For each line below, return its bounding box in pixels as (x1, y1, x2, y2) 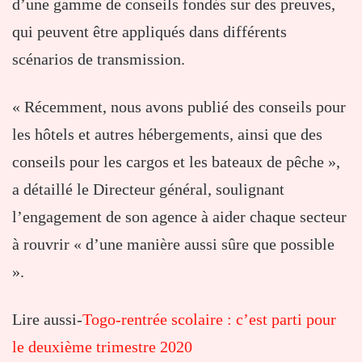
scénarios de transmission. (12, 50, 185, 69)
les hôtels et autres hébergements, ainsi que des (12, 125, 322, 144)
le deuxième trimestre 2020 (12, 338, 192, 356)
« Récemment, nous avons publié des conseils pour (12, 98, 346, 116)
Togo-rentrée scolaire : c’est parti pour (82, 310, 336, 329)
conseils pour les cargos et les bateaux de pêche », (12, 153, 340, 171)
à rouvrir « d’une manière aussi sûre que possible (12, 235, 335, 254)
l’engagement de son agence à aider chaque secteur (12, 208, 347, 226)
